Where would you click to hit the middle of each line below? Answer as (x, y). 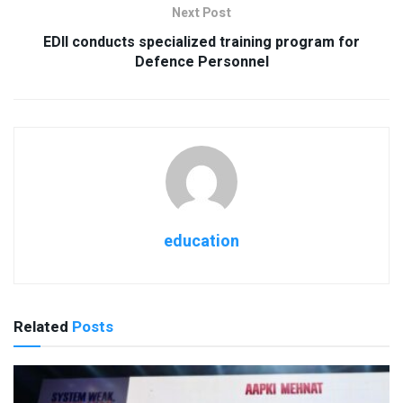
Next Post (201, 13)
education (201, 242)
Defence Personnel (201, 63)
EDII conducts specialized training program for (201, 43)
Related (41, 327)
